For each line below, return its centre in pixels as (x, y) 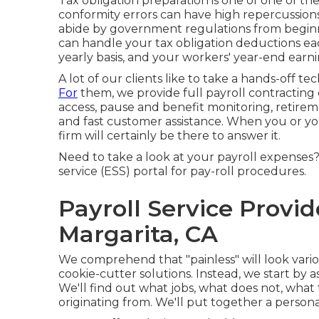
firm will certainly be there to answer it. (169, 136)
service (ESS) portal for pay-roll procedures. (182, 171)
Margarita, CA (138, 234)
